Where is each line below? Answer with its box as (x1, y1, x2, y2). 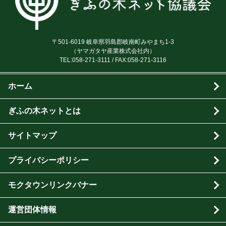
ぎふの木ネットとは (8, 106, 81, 115)
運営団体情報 (8, 205, 56, 214)
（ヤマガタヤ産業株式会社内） (71, 47, 155, 54)
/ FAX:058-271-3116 (110, 56, 166, 64)
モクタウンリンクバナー (8, 180, 97, 189)
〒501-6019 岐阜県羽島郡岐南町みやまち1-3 (52, 38, 174, 45)
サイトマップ (8, 131, 56, 140)
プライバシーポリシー (8, 155, 89, 164)
